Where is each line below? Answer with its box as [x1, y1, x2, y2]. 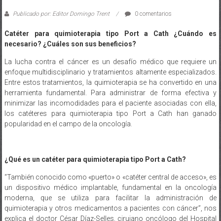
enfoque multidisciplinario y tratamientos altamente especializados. [4, 68, 217, 76]
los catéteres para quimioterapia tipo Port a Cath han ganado [4, 109, 217, 117]
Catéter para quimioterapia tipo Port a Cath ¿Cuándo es [4, 29, 217, 37]
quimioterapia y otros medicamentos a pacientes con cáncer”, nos [4, 204, 217, 212]
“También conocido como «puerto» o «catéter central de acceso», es [4, 173, 217, 181]
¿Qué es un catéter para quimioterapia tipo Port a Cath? [4, 155, 186, 163]
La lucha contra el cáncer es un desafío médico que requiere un [4, 57, 217, 66]
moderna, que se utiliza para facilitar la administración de [4, 193, 217, 202]
